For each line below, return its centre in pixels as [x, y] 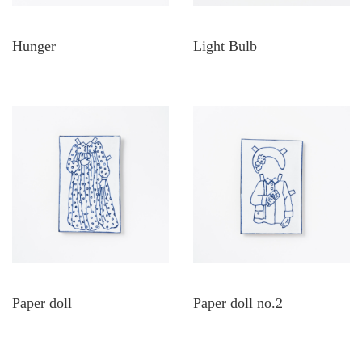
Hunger [34, 46]
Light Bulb [225, 46]
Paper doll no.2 [238, 303]
